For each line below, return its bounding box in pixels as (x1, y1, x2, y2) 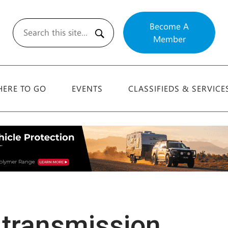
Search (62, 33, 91, 44)
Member (153, 33, 186, 44)
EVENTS (72, 83, 103, 94)
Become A (150, 20, 189, 32)
